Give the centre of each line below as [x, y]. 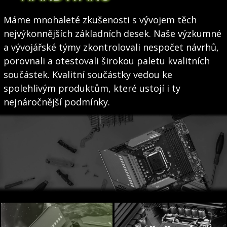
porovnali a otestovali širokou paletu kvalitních [106, 61]
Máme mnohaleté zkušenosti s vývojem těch [100, 20]
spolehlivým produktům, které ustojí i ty [92, 88]
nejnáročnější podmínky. [56, 102]
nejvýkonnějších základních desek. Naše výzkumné [112, 33]
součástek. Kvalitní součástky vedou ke [88, 74]
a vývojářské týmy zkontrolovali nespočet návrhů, [111, 47]
